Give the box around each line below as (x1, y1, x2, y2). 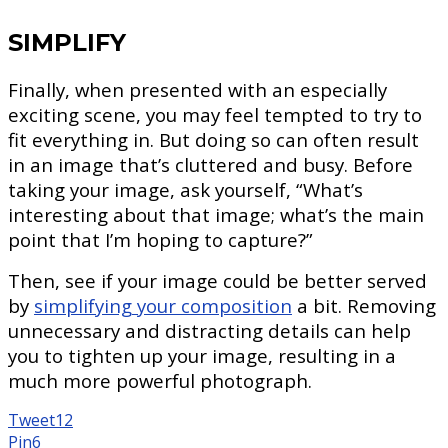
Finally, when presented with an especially (8, 76, 387, 102)
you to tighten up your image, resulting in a (8, 342, 396, 368)
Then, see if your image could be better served (8, 267, 427, 293)
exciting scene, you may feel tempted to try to (8, 101, 422, 127)
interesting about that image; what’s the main (8, 201, 424, 227)
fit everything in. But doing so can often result (8, 126, 419, 152)
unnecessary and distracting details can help (8, 317, 411, 343)
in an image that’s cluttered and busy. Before (8, 151, 413, 177)
